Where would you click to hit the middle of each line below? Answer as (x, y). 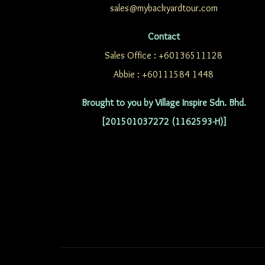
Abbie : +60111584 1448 (164, 74)
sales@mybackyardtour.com (164, 8)
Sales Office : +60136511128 (164, 55)
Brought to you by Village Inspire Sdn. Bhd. (164, 103)
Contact (164, 36)
